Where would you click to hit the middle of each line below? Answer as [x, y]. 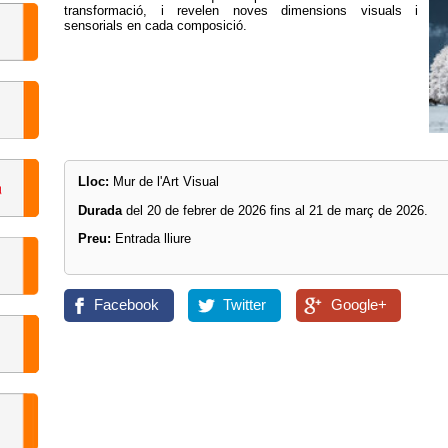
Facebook [126, 304]
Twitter [245, 304]
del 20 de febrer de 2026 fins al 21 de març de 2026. [277, 210]
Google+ [358, 304]
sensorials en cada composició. [155, 26]
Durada [102, 210]
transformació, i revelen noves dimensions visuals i [241, 11]
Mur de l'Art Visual [164, 182]
